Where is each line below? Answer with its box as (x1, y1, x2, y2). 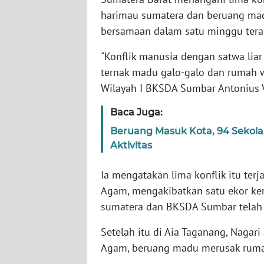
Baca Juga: (110, 107, 163, 118)
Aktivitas (110, 140, 152, 151)
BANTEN (24, 12, 53, 22)
